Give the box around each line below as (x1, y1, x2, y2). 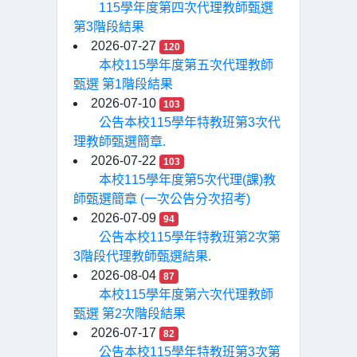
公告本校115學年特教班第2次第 (99, 230, 280, 244)
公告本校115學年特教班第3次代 (99, 116, 280, 129)
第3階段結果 (73, 20, 144, 33)
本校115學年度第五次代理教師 (99, 58, 273, 72)
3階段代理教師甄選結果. (73, 249, 211, 263)
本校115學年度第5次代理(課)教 (99, 173, 276, 186)
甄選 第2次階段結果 (73, 307, 186, 320)
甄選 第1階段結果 (73, 77, 173, 91)
